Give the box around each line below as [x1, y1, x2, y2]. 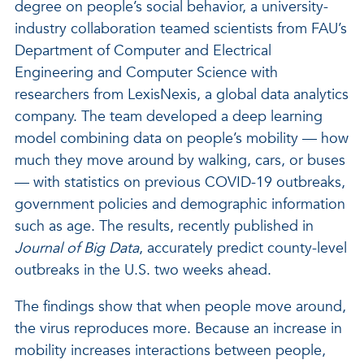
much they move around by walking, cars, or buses [15, 150, 345, 171]
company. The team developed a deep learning [15, 106, 323, 127]
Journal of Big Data [15, 238, 139, 258]
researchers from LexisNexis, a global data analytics [15, 84, 349, 105]
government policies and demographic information [15, 194, 345, 214]
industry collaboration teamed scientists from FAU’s [15, 19, 347, 39]
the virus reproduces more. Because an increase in [15, 318, 342, 339]
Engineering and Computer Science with [15, 63, 278, 83]
